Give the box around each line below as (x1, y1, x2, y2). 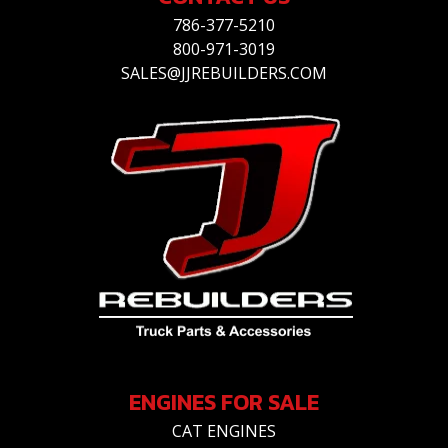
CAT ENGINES (172, 420, 276, 442)
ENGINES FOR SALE (129, 385, 319, 419)
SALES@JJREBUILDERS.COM (121, 62, 327, 84)
